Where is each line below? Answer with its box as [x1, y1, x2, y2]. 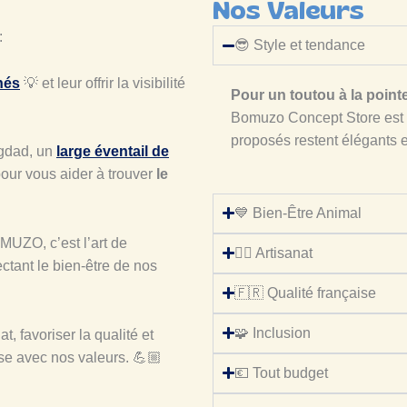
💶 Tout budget [234, 364, 329, 381]
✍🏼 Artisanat [234, 244, 313, 261]
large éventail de [56, 144, 169, 160]
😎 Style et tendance [234, 37, 366, 54]
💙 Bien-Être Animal [234, 204, 362, 221]
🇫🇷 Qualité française [234, 284, 377, 301]
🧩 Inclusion [234, 324, 312, 341]
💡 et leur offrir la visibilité [20, 74, 185, 91]
